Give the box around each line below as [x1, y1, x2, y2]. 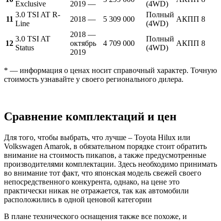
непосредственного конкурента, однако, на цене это [4, 178, 180, 186]
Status [15, 43, 34, 52]
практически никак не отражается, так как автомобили [4, 186, 189, 195]
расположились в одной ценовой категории [4, 195, 152, 204]
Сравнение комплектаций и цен [4, 110, 177, 123]
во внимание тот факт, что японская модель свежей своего [4, 169, 201, 178]
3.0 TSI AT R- [15, 10, 60, 19]
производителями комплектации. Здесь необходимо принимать [4, 160, 217, 169]
